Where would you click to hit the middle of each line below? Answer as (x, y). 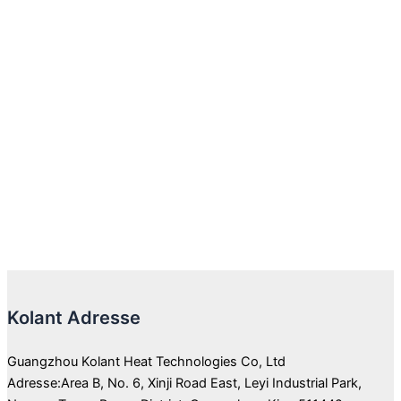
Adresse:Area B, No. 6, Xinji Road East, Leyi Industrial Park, (184, 384)
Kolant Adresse (74, 318)
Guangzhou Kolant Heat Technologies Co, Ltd (146, 362)
